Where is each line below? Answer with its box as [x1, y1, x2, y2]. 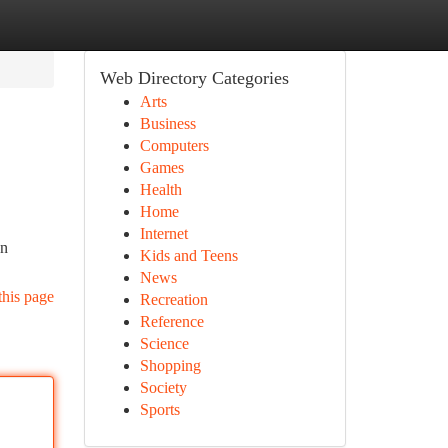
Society [139, 379, 187, 396]
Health [139, 181, 182, 198]
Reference [139, 313, 204, 330]
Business [139, 115, 196, 132]
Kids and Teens [139, 247, 238, 264]
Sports [139, 401, 180, 418]
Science [139, 335, 189, 352]
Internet [139, 225, 188, 242]
